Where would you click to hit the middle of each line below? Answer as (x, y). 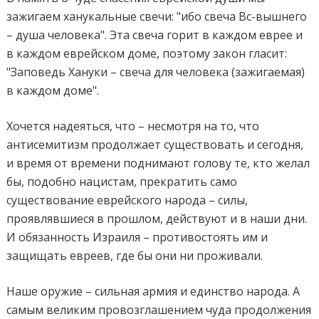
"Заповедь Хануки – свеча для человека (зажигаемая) (156, 72)
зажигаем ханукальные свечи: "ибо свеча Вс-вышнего (157, 16)
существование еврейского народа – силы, (127, 200)
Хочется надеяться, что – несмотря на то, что (133, 126)
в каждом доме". (53, 90)
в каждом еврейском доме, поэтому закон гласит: (147, 53)
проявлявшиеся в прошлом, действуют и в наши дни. (157, 218)
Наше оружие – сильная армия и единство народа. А (153, 291)
